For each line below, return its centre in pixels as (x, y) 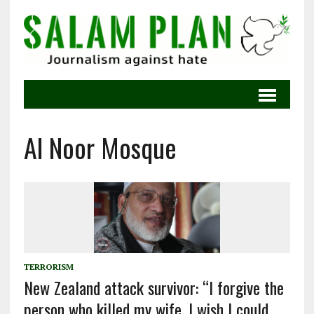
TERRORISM (48, 267)
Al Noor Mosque (100, 148)
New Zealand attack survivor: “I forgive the (153, 288)
